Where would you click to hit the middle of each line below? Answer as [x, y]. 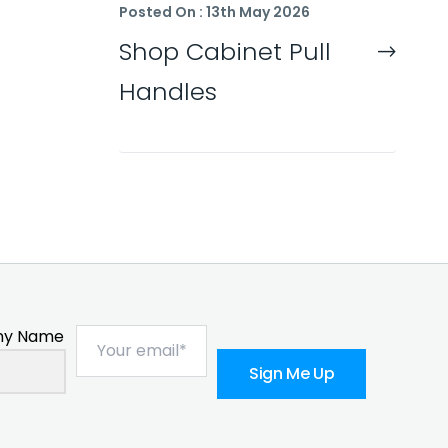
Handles [168, 91]
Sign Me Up [291, 374]
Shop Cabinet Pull [225, 51]
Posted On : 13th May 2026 [214, 12]
